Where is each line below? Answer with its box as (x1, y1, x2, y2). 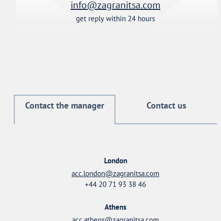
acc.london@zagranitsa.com (72, 169, 159, 178)
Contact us (146, 100, 186, 111)
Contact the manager (25, 100, 104, 111)
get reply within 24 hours (76, 13, 155, 23)
